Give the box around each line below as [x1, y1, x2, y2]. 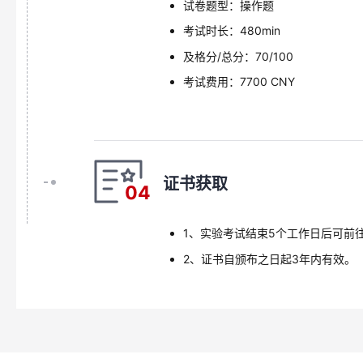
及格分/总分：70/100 [182, 49, 293, 63]
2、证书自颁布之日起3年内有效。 [182, 251, 356, 266]
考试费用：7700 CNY [182, 75, 295, 88]
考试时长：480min [182, 23, 280, 37]
